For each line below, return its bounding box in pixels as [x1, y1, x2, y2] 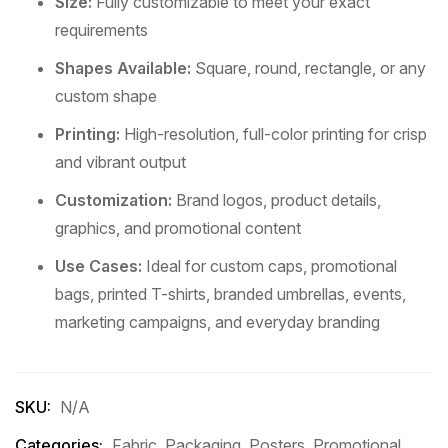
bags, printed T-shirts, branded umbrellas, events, [55, 284, 406, 305]
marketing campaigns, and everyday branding [55, 312, 380, 333]
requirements [55, 20, 148, 41]
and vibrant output [55, 152, 186, 173]
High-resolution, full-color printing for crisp [120, 124, 427, 145]
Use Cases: [55, 256, 142, 277]
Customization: [55, 190, 172, 211]
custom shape [55, 86, 157, 107]
